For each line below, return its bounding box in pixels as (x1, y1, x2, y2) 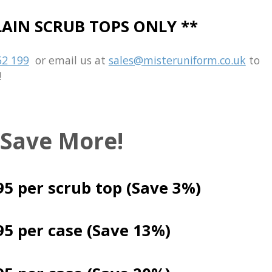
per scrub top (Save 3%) (13, 177, 201, 199)
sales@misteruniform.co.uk (108, 53, 246, 68)
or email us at (29, 53, 109, 68)
